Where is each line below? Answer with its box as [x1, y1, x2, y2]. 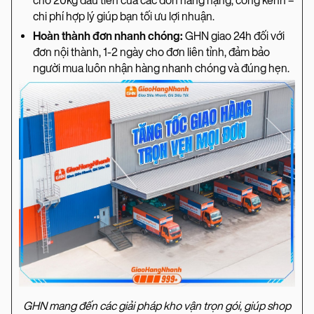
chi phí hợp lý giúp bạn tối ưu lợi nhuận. [33, 9, 214, 23]
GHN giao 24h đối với [183, 29, 285, 43]
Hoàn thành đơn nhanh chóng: [33, 29, 183, 43]
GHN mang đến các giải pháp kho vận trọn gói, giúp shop [23, 299, 291, 313]
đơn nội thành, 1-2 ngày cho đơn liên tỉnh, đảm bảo [33, 45, 270, 59]
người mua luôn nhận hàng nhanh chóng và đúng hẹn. [33, 61, 289, 75]
